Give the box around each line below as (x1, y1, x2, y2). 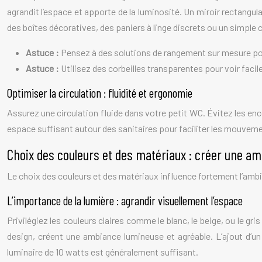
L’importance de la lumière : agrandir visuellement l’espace (7, 193, 243, 208)
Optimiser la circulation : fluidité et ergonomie (7, 85, 192, 100)
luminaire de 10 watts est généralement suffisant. (7, 246, 198, 257)
